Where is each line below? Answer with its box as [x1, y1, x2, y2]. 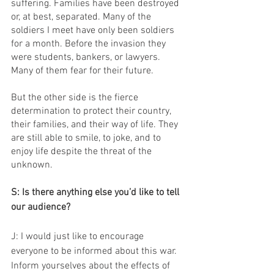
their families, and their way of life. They [11, 119, 180, 131]
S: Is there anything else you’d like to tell [11, 187, 182, 199]
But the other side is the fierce [11, 92, 141, 104]
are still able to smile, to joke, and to [11, 132, 163, 144]
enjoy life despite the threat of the [11, 146, 154, 158]
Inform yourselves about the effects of [11, 260, 172, 272]
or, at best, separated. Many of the [11, 11, 154, 23]
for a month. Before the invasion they [11, 38, 168, 50]
